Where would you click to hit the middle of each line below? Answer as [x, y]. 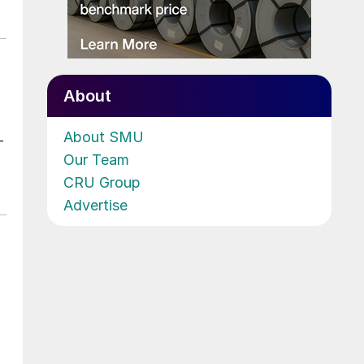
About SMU [104, 136]
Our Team [96, 159]
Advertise [95, 205]
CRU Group [102, 182]
